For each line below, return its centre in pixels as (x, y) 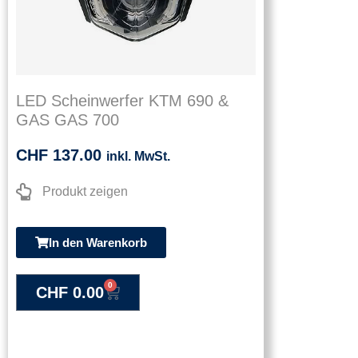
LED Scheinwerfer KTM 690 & (122, 101)
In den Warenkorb (98, 243)
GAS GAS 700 (68, 120)
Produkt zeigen (85, 192)
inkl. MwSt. (138, 157)
